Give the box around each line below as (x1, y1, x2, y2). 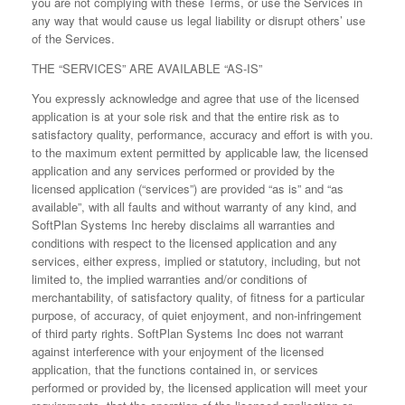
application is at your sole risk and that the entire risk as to (32, 108, 339, 125)
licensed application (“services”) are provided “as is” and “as (32, 180, 344, 197)
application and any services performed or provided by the (32, 162, 334, 179)
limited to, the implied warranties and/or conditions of (32, 270, 307, 287)
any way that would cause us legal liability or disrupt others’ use (32, 12, 365, 29)
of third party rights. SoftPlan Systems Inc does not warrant (32, 325, 344, 342)
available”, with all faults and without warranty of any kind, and (32, 198, 356, 215)
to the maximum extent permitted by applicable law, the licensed (32, 144, 368, 161)
